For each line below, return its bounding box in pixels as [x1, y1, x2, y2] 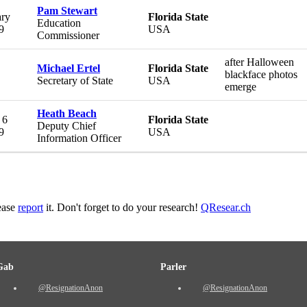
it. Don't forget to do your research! [43, 201, 201, 213]
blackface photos [225, 68, 297, 80]
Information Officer [37, 132, 121, 144]
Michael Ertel [37, 62, 100, 74]
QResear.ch [201, 201, 251, 213]
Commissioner [37, 29, 99, 41]
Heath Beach [37, 107, 97, 119]
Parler [160, 261, 186, 272]
